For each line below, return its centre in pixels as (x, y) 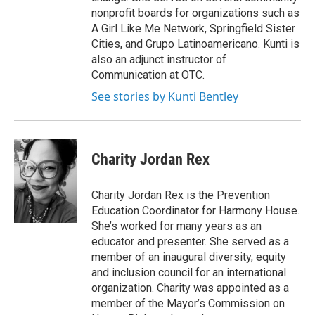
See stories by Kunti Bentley (165, 96)
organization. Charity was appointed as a (190, 288)
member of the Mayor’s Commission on (188, 303)
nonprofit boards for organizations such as (195, 13)
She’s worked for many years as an (176, 226)
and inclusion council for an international (189, 272)
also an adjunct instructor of (159, 59)
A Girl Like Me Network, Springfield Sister (193, 28)
